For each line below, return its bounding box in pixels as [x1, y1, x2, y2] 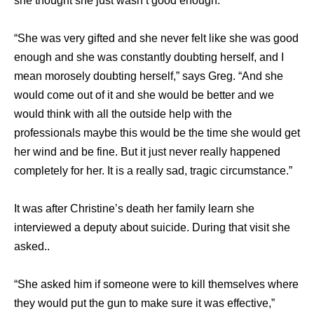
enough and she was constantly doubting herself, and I [14, 51, 284, 64]
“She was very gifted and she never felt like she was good [14, 32, 299, 45]
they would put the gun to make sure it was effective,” [14, 297, 275, 310]
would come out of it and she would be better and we [14, 89, 274, 102]
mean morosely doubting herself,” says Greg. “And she [14, 70, 283, 83]
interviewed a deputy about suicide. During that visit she [14, 221, 290, 234]
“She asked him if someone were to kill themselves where [14, 278, 299, 291]
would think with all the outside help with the [14, 108, 232, 121]
